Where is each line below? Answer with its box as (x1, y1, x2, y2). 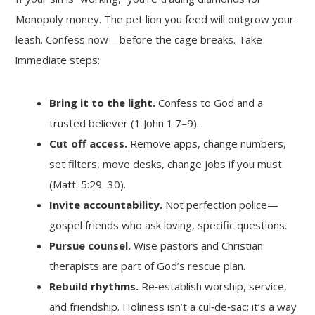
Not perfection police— (162, 198, 279, 212)
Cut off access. (49, 136, 128, 151)
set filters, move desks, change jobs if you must (49, 157, 283, 172)
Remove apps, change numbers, (127, 136, 287, 151)
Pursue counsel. (49, 238, 131, 253)
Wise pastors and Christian (131, 238, 264, 253)
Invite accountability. (49, 198, 163, 212)
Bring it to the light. (49, 96, 156, 110)
